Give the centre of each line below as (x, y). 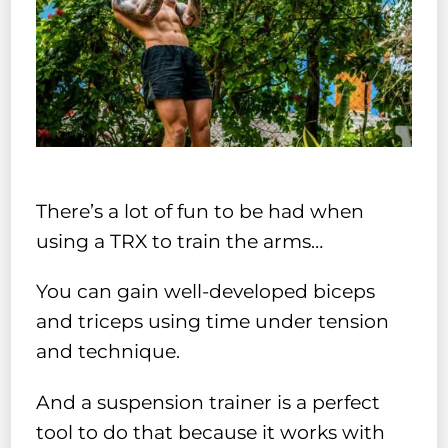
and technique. (108, 352)
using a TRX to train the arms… (180, 241)
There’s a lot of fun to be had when (200, 211)
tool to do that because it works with (211, 433)
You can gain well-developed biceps (206, 292)
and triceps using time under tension (213, 322)
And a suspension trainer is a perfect (208, 403)
